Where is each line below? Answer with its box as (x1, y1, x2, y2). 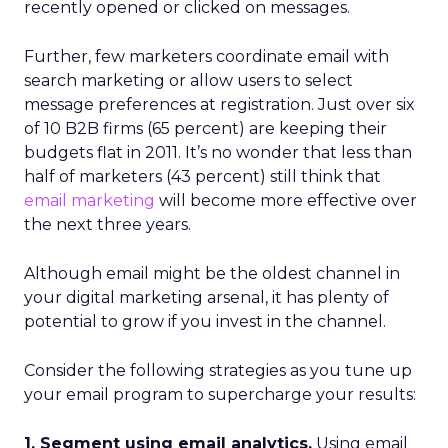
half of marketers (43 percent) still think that (24, 167, 381, 186)
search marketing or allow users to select (24, 71, 353, 90)
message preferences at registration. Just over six (24, 95, 415, 114)
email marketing (24, 191, 155, 210)
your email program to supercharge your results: (24, 385, 416, 404)
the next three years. (24, 215, 191, 234)
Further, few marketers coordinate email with (24, 47, 389, 66)
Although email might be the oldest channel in (24, 264, 400, 283)
